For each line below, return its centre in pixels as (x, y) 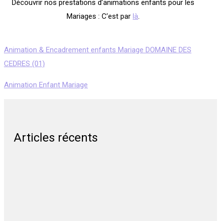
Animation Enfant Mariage (46, 85)
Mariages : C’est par (100, 16)
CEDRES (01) (24, 64)
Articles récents (56, 138)
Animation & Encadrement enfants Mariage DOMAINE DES (98, 50)
